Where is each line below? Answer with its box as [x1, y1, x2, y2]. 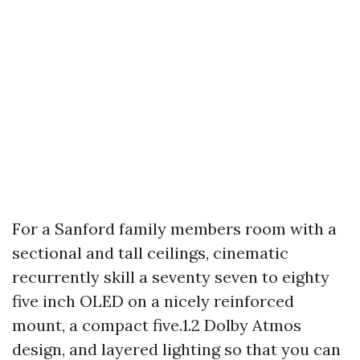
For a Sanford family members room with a [12, 219, 337, 239]
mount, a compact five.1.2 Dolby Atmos [12, 315, 301, 335]
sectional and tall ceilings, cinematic [12, 243, 288, 263]
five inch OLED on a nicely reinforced [12, 291, 294, 311]
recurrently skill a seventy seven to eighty [12, 267, 329, 287]
